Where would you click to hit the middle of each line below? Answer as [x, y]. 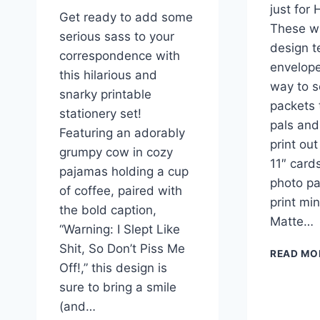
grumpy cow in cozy [116, 152]
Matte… [291, 222]
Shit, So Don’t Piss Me [122, 249]
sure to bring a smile [118, 287]
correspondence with [120, 56]
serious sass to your [117, 37]
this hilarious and [108, 75]
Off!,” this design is [113, 268]
